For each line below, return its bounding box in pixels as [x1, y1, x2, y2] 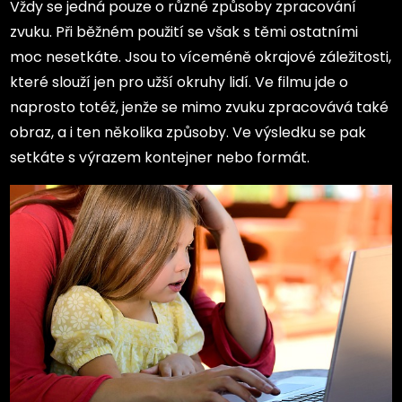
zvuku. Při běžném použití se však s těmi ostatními [10, 21, 359, 42]
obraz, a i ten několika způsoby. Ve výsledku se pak [10, 121, 367, 143]
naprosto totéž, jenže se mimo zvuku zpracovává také [10, 96, 389, 118]
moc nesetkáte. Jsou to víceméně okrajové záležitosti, [10, 46, 392, 67]
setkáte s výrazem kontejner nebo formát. [10, 146, 310, 168]
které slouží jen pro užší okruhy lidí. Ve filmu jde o [10, 71, 349, 92]
